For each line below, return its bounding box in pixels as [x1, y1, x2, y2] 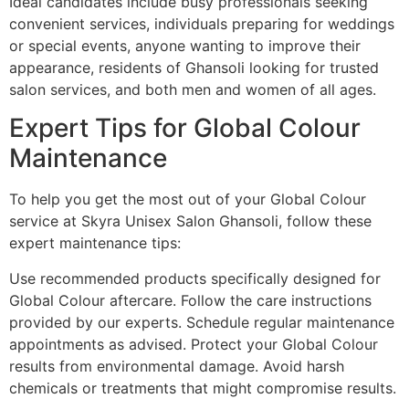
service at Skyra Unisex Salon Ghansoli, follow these [9, 212, 372, 231]
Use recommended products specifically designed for [9, 268, 381, 288]
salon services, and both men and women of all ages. [9, 79, 376, 99]
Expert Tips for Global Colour [9, 112, 361, 144]
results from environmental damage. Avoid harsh [9, 356, 344, 375]
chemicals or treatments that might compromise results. [9, 378, 396, 397]
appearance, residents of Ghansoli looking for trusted [9, 58, 379, 77]
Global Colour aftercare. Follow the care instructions [9, 290, 372, 309]
